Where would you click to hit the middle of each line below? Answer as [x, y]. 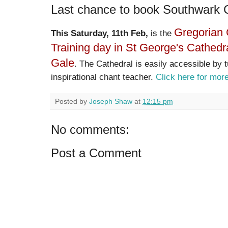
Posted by [72, 102]
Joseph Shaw [111, 102]
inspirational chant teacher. [103, 77]
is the [161, 33]
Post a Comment [96, 153]
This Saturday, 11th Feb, [99, 33]
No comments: [90, 130]
